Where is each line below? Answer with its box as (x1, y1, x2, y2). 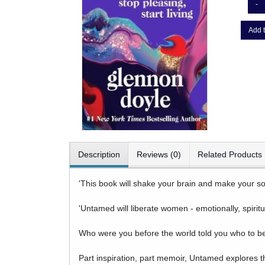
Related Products (198, 150, 262, 159)
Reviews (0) (137, 150, 181, 159)
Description (78, 150, 120, 159)
